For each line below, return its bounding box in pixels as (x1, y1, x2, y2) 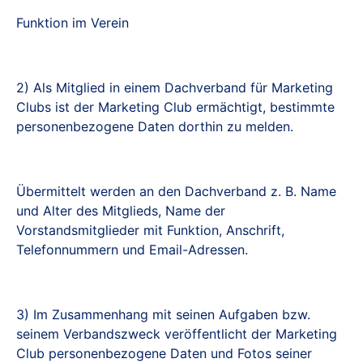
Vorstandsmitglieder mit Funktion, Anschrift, (16, 222, 284, 238)
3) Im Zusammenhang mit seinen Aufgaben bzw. (16, 306, 310, 322)
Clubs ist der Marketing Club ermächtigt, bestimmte (16, 99, 335, 115)
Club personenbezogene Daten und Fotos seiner (16, 345, 312, 361)
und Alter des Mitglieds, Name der (16, 203, 225, 219)
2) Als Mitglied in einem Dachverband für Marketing (16, 79, 333, 96)
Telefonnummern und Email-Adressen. (16, 241, 248, 258)
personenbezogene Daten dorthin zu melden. (16, 118, 293, 135)
